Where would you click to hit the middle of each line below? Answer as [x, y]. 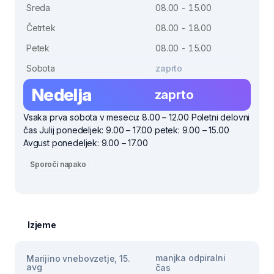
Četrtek [41, 28]
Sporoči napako [58, 164]
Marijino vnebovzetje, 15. [78, 258]
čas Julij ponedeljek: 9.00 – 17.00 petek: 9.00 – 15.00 [126, 130]
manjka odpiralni [191, 258]
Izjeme [42, 225]
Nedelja [62, 95]
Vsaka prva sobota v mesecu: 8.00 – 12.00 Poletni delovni [137, 117]
